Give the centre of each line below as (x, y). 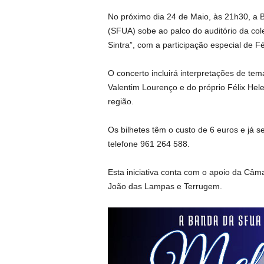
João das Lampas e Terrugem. (165, 186)
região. (121, 101)
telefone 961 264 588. (148, 144)
